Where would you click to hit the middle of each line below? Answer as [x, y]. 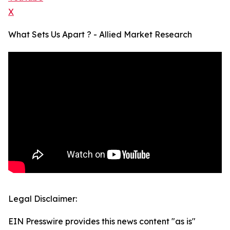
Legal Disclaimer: [43, 199]
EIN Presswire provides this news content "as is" [102, 222]
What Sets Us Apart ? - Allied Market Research [100, 35]
